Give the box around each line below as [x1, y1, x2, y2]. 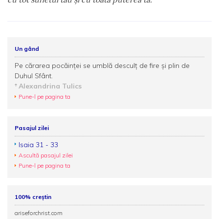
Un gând [15, 44, 39, 52]
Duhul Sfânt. [15, 71, 53, 80]
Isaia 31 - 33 [19, 140, 58, 149]
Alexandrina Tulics [19, 81, 82, 90]
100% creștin [15, 193, 51, 200]
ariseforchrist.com [15, 209, 63, 217]
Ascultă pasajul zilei [19, 151, 73, 159]
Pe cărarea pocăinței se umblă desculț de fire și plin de [15, 61, 190, 70]
